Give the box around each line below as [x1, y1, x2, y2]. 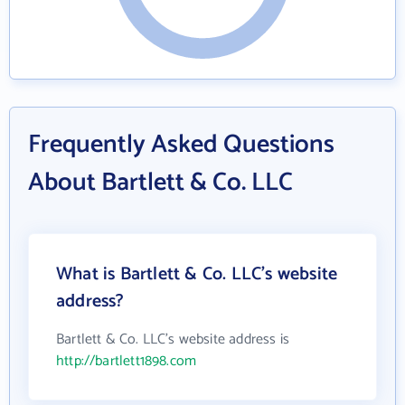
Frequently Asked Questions [28, 124, 334, 166]
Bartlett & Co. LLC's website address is [56, 327, 290, 353]
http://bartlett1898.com [56, 349, 197, 374]
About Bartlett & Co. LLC [28, 162, 293, 204]
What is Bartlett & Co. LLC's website [56, 259, 338, 290]
